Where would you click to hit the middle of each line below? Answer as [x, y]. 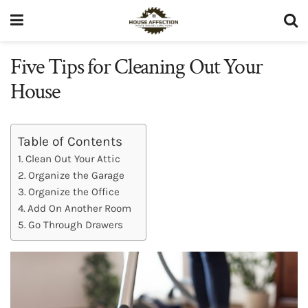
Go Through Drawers [76, 224]
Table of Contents [70, 141]
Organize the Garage [77, 175]
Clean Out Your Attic [73, 158]
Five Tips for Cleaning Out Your [136, 67]
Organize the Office [74, 191]
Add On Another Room [80, 208]
